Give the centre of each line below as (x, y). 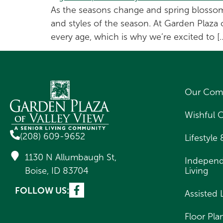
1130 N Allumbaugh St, (71, 157)
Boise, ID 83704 (57, 170)
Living (196, 171)
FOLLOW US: (42, 191)
